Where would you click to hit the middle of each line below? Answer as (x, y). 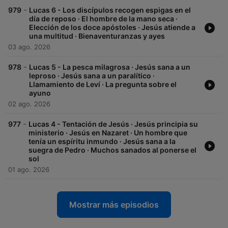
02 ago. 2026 (29, 104)
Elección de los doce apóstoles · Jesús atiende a (112, 27)
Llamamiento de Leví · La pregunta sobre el (103, 84)
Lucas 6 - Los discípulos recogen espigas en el (110, 10)
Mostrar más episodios (114, 205)
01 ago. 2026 (29, 170)
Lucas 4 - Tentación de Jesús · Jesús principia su (113, 124)
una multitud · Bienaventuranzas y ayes (97, 36)
